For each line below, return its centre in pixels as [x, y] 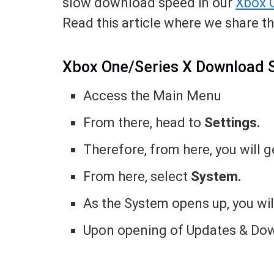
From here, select [137, 176]
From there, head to [144, 122]
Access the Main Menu [153, 95]
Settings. [233, 122]
